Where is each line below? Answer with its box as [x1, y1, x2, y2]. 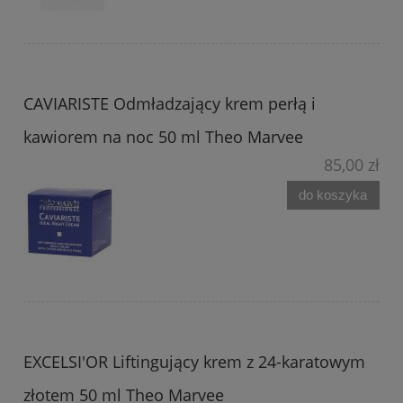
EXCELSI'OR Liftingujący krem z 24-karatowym [23, 351, 365, 373]
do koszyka [299, 187, 368, 202]
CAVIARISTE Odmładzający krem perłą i [23, 93, 316, 115]
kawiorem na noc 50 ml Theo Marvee [23, 126, 303, 148]
